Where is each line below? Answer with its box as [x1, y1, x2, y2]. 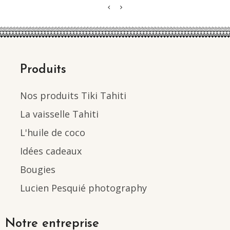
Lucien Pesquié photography [20, 182, 147, 195]
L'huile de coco [20, 126, 85, 139]
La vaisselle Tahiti [20, 108, 99, 121]
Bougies [20, 163, 55, 176]
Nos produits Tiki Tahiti [20, 89, 126, 102]
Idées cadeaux [20, 145, 82, 158]
